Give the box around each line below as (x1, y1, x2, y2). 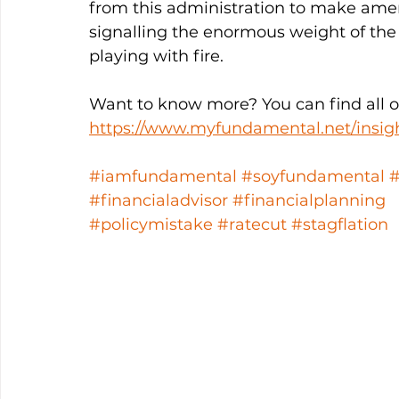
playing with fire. (89, 46, 228, 66)
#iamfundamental (89, 167, 237, 186)
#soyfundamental (241, 167, 385, 186)
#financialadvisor (89, 191, 228, 210)
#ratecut (217, 215, 287, 234)
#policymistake (89, 215, 213, 234)
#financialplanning (232, 191, 386, 210)
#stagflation (291, 215, 388, 234)
